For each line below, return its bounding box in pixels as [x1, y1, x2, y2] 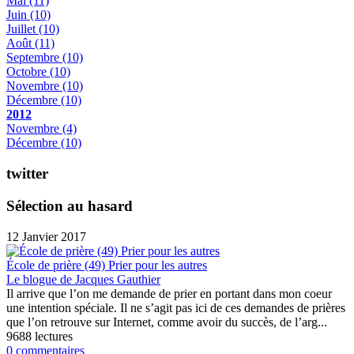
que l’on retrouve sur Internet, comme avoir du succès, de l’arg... [6, 314, 327, 329]
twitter [6, 165, 48, 183]
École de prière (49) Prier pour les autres [6, 258, 207, 272]
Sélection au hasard [6, 197, 133, 214]
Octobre [6, 65, 50, 79]
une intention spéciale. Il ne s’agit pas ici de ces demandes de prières [6, 300, 345, 314]
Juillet [6, 22, 39, 36]
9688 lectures [6, 329, 73, 343]
